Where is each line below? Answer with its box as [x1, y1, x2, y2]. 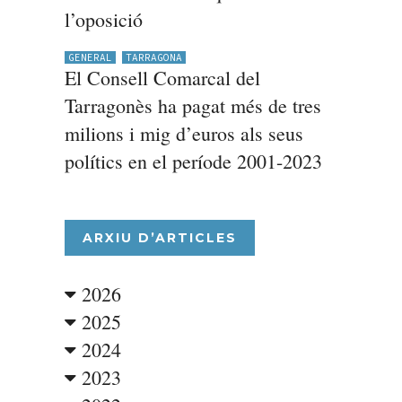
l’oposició [64, 6, 143, 32]
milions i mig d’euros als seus [64, 120, 303, 146]
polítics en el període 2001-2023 [64, 148, 322, 174]
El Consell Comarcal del [64, 65, 260, 91]
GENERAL [67, 51, 112, 64]
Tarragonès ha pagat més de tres [64, 92, 321, 118]
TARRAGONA [125, 51, 182, 64]
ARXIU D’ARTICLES [82, 230, 237, 246]
